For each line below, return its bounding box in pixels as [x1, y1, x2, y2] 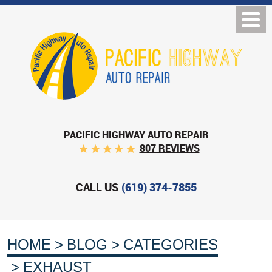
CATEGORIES [123, 236, 218, 253]
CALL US [75, 180, 118, 195]
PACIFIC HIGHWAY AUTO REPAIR [63, 127, 209, 141]
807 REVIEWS [139, 141, 200, 155]
